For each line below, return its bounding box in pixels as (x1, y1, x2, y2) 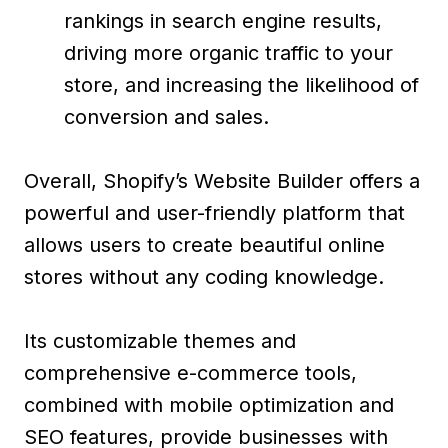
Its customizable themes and (24, 328, 296, 353)
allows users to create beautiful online (24, 232, 385, 257)
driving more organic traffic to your (64, 40, 393, 65)
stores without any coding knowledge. (24, 264, 384, 289)
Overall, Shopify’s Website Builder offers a (24, 168, 420, 193)
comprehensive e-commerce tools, (24, 360, 357, 385)
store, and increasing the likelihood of (64, 72, 419, 97)
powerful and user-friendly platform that (24, 200, 405, 225)
